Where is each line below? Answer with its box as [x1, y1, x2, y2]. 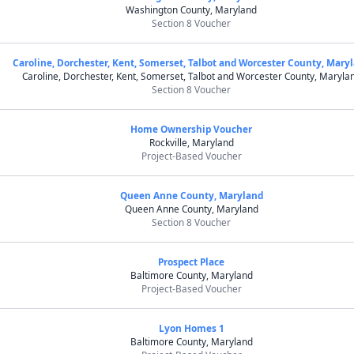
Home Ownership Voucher [130, 122, 253, 135]
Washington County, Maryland [126, 3, 258, 16]
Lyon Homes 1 [158, 322, 224, 334]
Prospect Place [158, 255, 225, 268]
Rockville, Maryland [149, 136, 234, 149]
